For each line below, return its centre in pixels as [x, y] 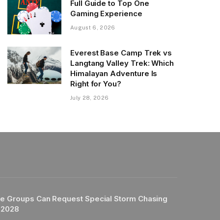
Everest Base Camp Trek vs [121, 53]
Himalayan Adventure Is [114, 73]
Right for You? [96, 83]
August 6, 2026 [93, 27]
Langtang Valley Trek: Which [122, 63]
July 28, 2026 [90, 97]
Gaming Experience [106, 13]
